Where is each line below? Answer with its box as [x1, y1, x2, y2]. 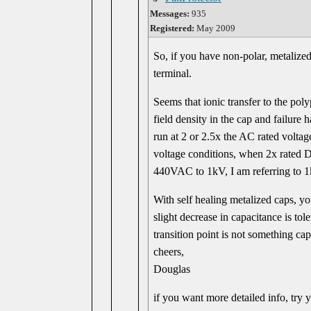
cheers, [153, 246, 185, 258]
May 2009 [194, 23, 235, 33]
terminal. [153, 67, 192, 79]
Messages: [150, 8, 190, 19]
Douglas [153, 263, 191, 275]
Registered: [150, 23, 194, 33]
